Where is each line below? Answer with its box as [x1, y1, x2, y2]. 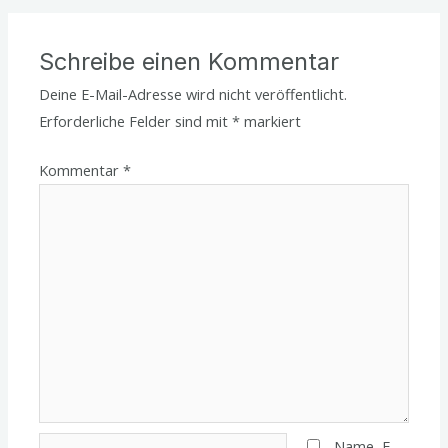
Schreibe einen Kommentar [39, 46, 340, 76]
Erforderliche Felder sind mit [39, 110, 233, 131]
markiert [240, 110, 302, 131]
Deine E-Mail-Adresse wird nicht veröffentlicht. [39, 83, 348, 104]
